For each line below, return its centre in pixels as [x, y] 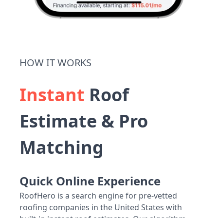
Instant [52, 95]
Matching [62, 147]
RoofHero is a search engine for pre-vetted [98, 196]
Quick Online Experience [90, 181]
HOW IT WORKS [55, 63]
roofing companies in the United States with [101, 208]
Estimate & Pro [84, 121]
